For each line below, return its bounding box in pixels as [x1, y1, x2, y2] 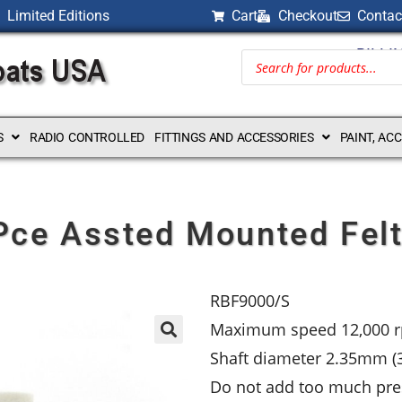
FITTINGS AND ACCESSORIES [153, 130, 314, 144]
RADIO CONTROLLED [29, 130, 144, 144]
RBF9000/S [210, 290, 290, 311]
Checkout [277, 7, 337, 24]
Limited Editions [6, 7, 109, 24]
